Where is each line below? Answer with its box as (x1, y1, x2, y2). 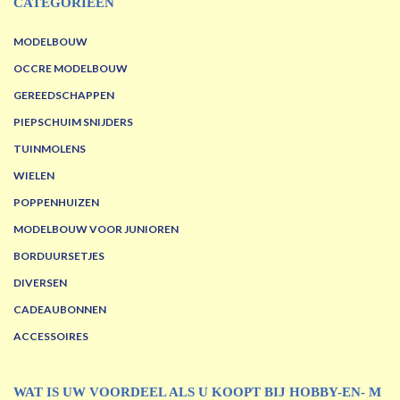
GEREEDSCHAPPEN (13, 88, 114, 102)
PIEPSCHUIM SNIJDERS (13, 115, 133, 129)
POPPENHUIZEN (13, 196, 99, 209)
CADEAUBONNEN (13, 303, 106, 316)
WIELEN (13, 169, 54, 182)
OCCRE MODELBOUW (13, 62, 128, 75)
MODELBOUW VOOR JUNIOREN (13, 222, 179, 236)
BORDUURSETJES (13, 249, 104, 262)
